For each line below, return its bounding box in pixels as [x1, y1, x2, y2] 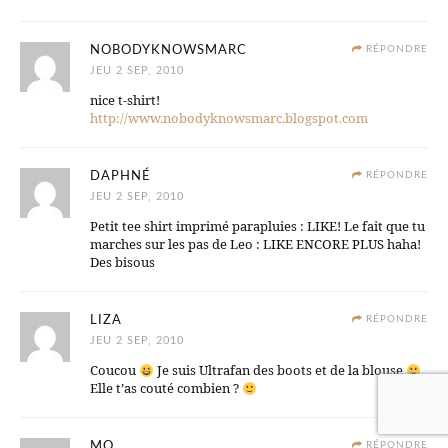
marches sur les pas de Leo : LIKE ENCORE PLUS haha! [90, 235, 421, 254]
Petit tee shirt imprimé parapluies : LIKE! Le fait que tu [90, 217, 425, 236]
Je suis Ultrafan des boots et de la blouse [153, 361, 406, 380]
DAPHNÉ [90, 170, 151, 184]
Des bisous [90, 253, 155, 272]
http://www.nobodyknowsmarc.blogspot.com [90, 109, 368, 128]
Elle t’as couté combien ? [90, 379, 242, 398]
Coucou [90, 361, 139, 380]
